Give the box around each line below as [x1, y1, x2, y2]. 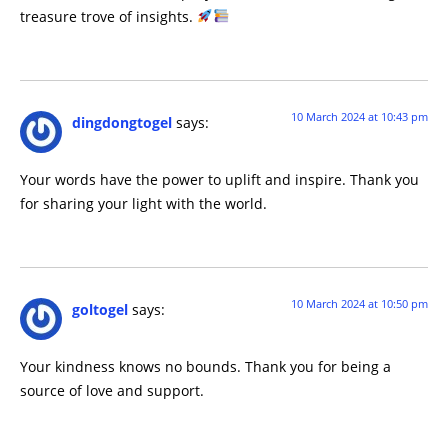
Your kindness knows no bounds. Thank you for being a [20, 356, 391, 376]
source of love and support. [20, 380, 204, 400]
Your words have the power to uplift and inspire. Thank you [20, 169, 419, 189]
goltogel [72, 300, 128, 320]
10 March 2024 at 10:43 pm [291, 109, 428, 125]
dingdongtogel [72, 113, 172, 133]
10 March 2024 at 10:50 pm [291, 296, 428, 312]
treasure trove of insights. [20, 6, 197, 26]
